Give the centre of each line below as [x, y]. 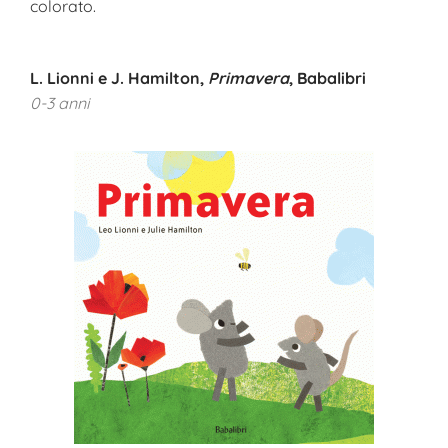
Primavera [248, 78]
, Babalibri [327, 78]
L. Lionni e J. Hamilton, [119, 78]
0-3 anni [59, 103]
